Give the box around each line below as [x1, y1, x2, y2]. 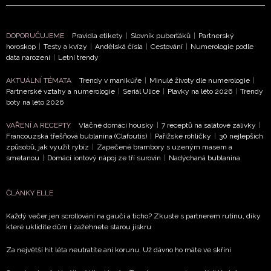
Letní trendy [58, 53, 99, 62]
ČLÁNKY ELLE [6, 188, 53, 197]
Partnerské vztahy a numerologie [6, 87, 115, 96]
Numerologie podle [191, 42, 253, 51]
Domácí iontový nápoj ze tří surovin [47, 153, 161, 162]
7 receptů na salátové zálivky [162, 120, 256, 129]
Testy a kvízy [44, 42, 87, 51]
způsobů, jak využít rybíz [6, 142, 89, 151]
